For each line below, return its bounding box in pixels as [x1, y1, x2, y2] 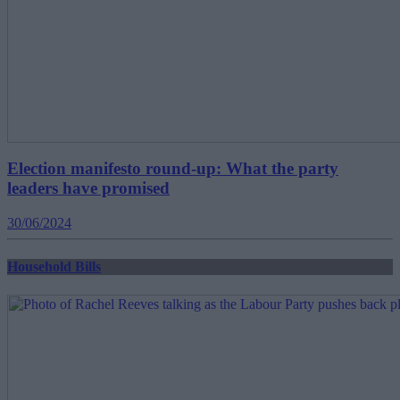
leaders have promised [7, 179, 170, 198]
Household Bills [7, 259, 101, 275]
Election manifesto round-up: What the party [7, 159, 338, 179]
